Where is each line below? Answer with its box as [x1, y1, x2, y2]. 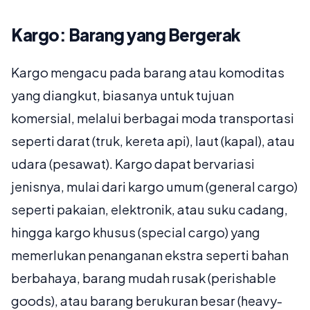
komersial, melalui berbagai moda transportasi [11, 110, 294, 127]
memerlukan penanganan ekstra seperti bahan [11, 247, 289, 264]
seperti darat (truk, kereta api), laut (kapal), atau [11, 133, 295, 149]
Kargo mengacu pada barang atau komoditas [11, 64, 284, 81]
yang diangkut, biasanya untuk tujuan [11, 87, 234, 104]
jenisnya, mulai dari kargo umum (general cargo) [11, 179, 298, 195]
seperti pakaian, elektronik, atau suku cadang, [11, 201, 288, 218]
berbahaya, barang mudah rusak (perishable [11, 270, 276, 286]
